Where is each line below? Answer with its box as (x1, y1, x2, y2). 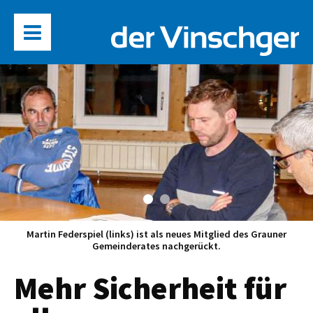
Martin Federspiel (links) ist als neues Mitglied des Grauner (27, 228, 286, 241)
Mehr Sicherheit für (14, 268, 286, 307)
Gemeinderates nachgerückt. (92, 240, 221, 253)
